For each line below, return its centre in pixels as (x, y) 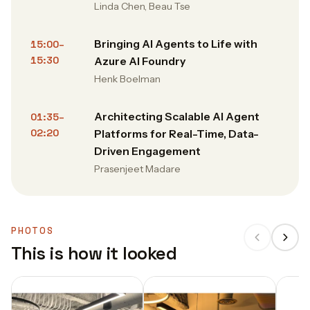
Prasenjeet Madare (137, 169)
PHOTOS (33, 231)
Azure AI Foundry (140, 61)
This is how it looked (94, 253)
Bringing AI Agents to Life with (176, 44)
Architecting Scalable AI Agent (177, 117)
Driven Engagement (147, 151)
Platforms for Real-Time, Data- (177, 134)
